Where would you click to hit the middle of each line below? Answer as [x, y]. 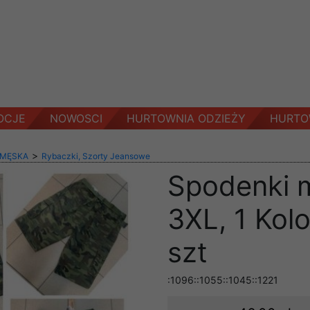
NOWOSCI [76, 118]
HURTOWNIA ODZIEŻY [186, 118]
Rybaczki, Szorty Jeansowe [96, 156]
